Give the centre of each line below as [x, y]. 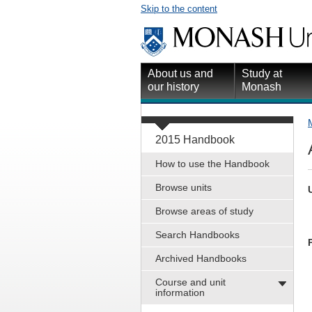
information [180, 293]
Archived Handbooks [201, 259]
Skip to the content [179, 8]
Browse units [184, 188]
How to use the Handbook [212, 164]
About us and [180, 74]
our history [173, 87]
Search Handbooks [197, 235]
